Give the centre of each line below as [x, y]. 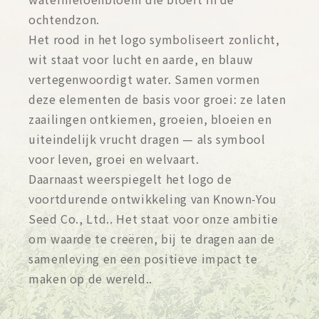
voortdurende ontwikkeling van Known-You [153, 199]
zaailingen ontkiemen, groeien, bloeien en [150, 119]
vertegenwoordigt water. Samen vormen [145, 79]
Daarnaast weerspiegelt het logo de [130, 179]
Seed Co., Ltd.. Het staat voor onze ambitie [153, 219]
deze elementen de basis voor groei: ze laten [157, 99]
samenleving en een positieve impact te [143, 259]
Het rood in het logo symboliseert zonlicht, [154, 40]
